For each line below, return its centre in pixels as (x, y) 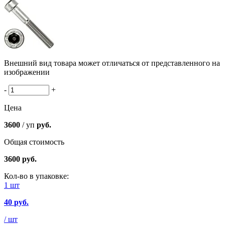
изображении (27, 72)
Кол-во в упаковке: (36, 176)
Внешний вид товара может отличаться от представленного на (112, 63)
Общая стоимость (34, 142)
